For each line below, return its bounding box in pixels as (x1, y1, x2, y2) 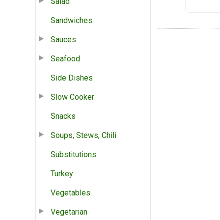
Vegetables (51, 188, 90, 197)
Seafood (51, 54, 80, 63)
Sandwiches (51, 15, 92, 25)
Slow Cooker (51, 92, 94, 102)
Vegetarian (51, 207, 87, 217)
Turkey (51, 168, 73, 178)
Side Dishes (51, 73, 93, 82)
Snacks (51, 111, 76, 121)
